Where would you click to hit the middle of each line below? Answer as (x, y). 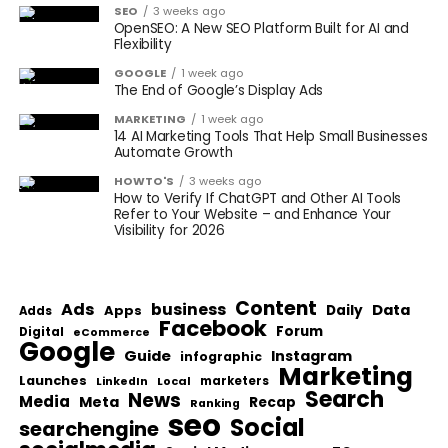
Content (275, 308)
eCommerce (111, 332)
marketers (234, 381)
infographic (220, 356)
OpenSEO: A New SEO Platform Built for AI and (261, 28)
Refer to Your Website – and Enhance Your (252, 214)
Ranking (214, 403)
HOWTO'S (143, 181)
